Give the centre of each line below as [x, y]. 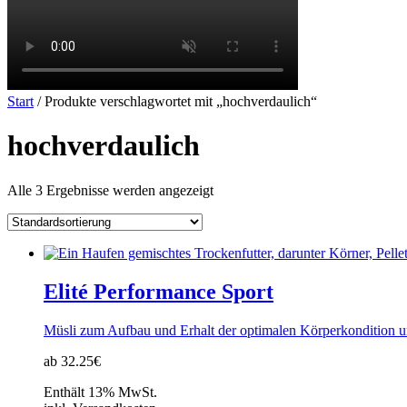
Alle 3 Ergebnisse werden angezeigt [110, 190]
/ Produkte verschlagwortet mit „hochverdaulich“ [175, 101]
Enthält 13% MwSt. [100, 392]
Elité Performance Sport [159, 291]
